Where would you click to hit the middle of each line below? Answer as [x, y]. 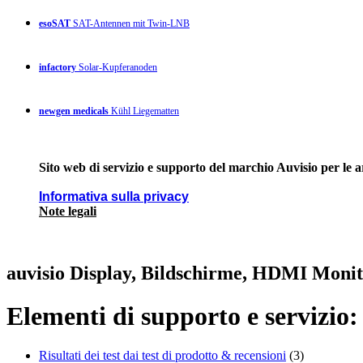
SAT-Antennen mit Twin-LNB [130, 23]
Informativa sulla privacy [114, 196]
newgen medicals [74, 111]
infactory [58, 67]
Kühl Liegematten [144, 111]
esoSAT [55, 23]
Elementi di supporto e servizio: [182, 316]
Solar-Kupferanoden [117, 67]
